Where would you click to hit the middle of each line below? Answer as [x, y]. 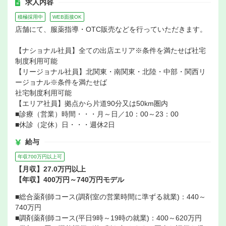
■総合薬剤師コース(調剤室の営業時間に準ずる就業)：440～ [110, 197]
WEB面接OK [67, 17]
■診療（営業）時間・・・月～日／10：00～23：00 [97, 114]
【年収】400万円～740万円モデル [70, 180]
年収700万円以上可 [40, 157]
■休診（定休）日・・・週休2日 [65, 125]
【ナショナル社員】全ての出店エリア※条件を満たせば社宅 [110, 51]
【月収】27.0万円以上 [50, 169]
